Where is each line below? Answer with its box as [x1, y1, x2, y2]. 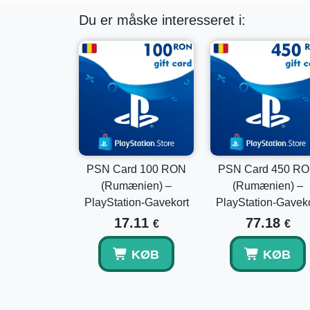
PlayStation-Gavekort [84, 197, 189, 208]
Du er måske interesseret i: [79, 12, 246, 28]
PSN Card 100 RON [86, 163, 186, 175]
